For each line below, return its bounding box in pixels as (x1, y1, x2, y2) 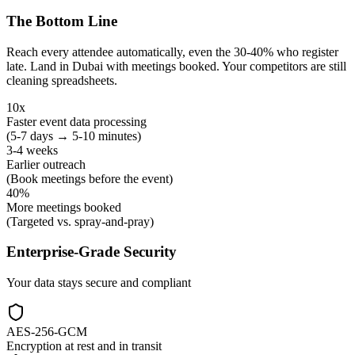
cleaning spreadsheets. (6, 73, 117, 87)
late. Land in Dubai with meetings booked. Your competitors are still (6, 59, 346, 73)
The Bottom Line (6, 12, 117, 29)
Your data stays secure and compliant (6, 276, 191, 290)
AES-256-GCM (6, 325, 87, 339)
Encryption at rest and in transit (6, 339, 162, 353)
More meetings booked (6, 200, 121, 214)
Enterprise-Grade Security (6, 243, 177, 261)
